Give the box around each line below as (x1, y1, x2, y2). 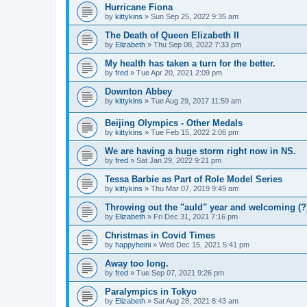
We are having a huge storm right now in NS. (105, 146, 296, 157)
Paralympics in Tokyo (105, 286, 197, 297)
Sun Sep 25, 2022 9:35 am (151, 12, 238, 21)
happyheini (115, 241, 151, 249)
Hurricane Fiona (105, 1, 173, 12)
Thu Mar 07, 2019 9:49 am (151, 184, 238, 193)
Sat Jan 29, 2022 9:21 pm (136, 156, 221, 165)
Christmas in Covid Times (105, 230, 215, 241)
